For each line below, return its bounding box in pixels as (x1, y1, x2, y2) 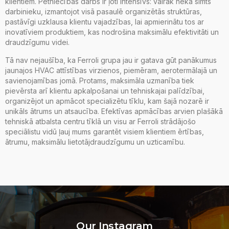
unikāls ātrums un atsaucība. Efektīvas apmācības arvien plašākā (5, 106, 223, 116)
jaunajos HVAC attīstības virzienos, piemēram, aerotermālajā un (5, 65, 217, 75)
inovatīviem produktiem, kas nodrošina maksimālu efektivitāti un (5, 27, 219, 36)
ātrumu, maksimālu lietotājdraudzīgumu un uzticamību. (5, 137, 185, 146)
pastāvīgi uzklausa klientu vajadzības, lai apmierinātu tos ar (5, 17, 204, 26)
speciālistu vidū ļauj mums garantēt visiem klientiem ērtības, (5, 127, 204, 136)
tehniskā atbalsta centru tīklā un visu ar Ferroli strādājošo (5, 117, 196, 126)
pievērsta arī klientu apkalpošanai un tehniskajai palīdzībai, (5, 86, 204, 95)
